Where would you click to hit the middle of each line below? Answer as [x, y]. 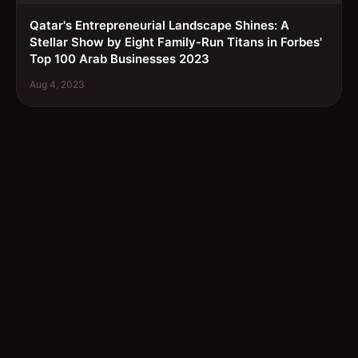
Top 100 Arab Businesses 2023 [119, 59]
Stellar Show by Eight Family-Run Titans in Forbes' [176, 42]
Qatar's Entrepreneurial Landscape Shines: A [159, 26]
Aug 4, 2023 [57, 85]
